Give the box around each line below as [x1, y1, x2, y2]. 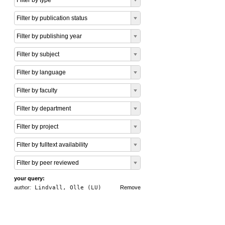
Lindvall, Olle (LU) [31, 184, 101, 191]
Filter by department [17, 105, 71, 112]
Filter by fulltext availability [17, 141, 88, 148]
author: [14, 184, 31, 190]
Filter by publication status [17, 15, 87, 22]
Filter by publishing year [17, 33, 82, 40]
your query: [14, 175, 45, 181]
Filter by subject [17, 51, 59, 58]
